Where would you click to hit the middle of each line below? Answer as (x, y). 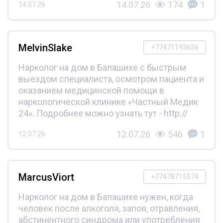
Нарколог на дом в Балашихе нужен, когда (106, 197)
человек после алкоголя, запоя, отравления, (109, 208)
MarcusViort (46, 177)
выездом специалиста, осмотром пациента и (111, 79)
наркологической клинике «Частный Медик (108, 102)
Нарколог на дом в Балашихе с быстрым (102, 67)
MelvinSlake (45, 48)
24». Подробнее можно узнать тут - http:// (103, 113)
